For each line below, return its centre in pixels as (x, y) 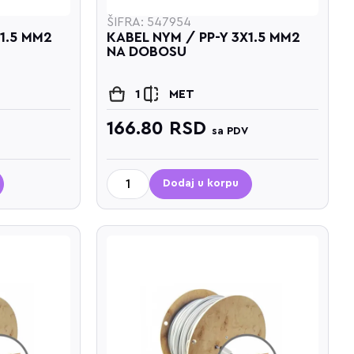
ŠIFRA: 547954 (149, 22)
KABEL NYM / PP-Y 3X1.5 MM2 (204, 37)
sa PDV (230, 131)
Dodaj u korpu (201, 184)
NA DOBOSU (147, 51)
